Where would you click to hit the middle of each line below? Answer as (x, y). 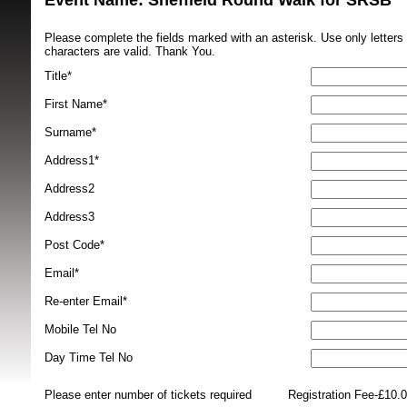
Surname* (70, 132)
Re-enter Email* (86, 301)
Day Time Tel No (89, 357)
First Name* (76, 104)
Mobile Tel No (80, 329)
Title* (58, 76)
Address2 (69, 189)
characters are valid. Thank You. (130, 51)
